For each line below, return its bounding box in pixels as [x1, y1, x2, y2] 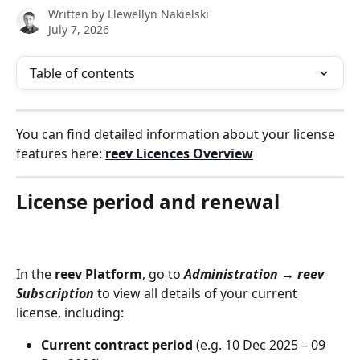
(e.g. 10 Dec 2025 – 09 [193, 336, 329, 354]
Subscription [16, 284, 94, 303]
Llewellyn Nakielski [108, 6, 209, 22]
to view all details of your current [94, 284, 301, 303]
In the [16, 265, 55, 284]
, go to [142, 265, 184, 284]
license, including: [16, 304, 124, 322]
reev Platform [55, 265, 142, 284]
